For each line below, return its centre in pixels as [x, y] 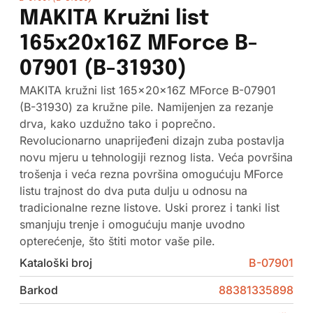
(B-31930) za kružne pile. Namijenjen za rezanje [146, 107]
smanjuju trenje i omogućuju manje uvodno [132, 225]
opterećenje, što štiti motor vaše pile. [117, 241]
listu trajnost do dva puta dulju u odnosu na [133, 191]
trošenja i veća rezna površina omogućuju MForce [151, 174]
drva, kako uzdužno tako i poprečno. [117, 124]
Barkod [38, 290]
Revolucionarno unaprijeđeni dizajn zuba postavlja [152, 141]
